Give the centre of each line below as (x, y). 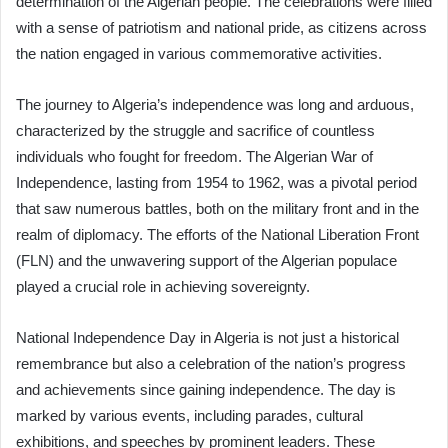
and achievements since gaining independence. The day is (206, 390)
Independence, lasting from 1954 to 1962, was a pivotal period (216, 183)
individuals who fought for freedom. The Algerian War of (194, 157)
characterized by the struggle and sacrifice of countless (195, 131)
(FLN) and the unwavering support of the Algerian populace (206, 261)
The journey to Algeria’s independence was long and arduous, (215, 105)
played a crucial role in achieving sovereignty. (163, 287)
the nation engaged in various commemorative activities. (199, 54)
